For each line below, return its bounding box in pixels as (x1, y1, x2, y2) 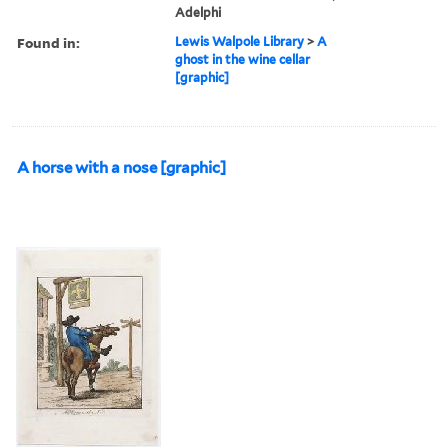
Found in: (17, 32, 80, 52)
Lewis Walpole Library (175, 33, 305, 49)
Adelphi (175, 4, 222, 20)
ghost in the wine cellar (175, 51, 311, 67)
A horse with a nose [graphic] (17, 158, 226, 177)
